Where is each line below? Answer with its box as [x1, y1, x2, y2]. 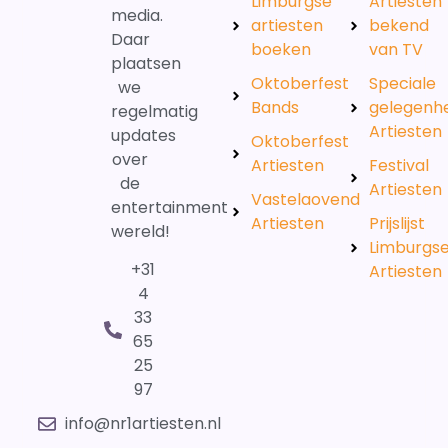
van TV [369, 37, 424, 61]
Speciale [369, 71, 437, 95]
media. [110, 3, 163, 27]
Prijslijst [369, 211, 426, 235]
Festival [369, 153, 430, 177]
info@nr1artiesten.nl [65, 412, 222, 436]
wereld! [110, 219, 170, 243]
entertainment [110, 195, 228, 219]
